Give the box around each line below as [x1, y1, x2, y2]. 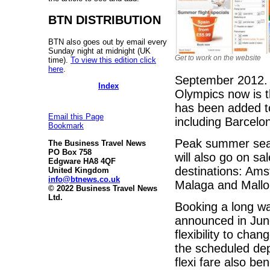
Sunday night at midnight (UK [48, 46, 151, 55]
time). [48, 55, 71, 64]
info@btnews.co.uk [48, 174, 120, 184]
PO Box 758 [48, 147, 92, 157]
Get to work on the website [175, 53, 261, 62]
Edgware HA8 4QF [48, 156, 116, 166]
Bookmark [48, 121, 84, 131]
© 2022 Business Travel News [48, 183, 157, 193]
